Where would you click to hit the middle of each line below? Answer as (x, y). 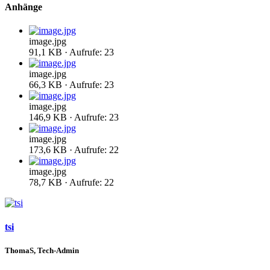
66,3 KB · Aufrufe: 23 (71, 85)
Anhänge (24, 7)
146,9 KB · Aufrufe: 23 (74, 118)
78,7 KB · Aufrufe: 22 (71, 183)
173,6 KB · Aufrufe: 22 (74, 150)
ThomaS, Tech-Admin (42, 250)
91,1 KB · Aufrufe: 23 (71, 52)
